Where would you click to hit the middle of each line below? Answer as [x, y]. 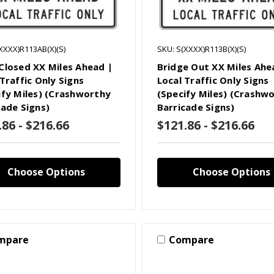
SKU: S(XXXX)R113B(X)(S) [201, 49]
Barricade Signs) [196, 107]
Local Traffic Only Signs [213, 80]
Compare [191, 239]
